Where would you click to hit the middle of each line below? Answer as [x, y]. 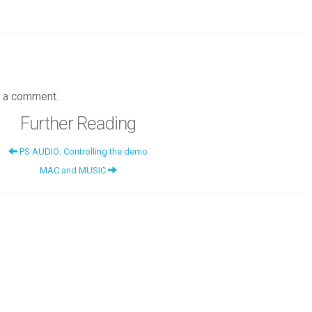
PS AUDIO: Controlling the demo [83, 151]
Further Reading [78, 123]
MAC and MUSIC [73, 170]
